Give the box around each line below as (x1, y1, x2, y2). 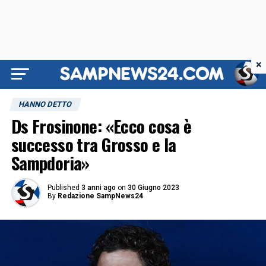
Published (47, 183, 80, 192)
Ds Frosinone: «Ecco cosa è (11, 113, 192, 138)
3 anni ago (81, 183, 116, 192)
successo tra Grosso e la (11, 132, 176, 157)
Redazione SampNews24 (57, 192, 143, 200)
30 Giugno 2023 (127, 183, 179, 192)
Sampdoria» (11, 150, 90, 175)
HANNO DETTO (17, 100, 73, 109)
